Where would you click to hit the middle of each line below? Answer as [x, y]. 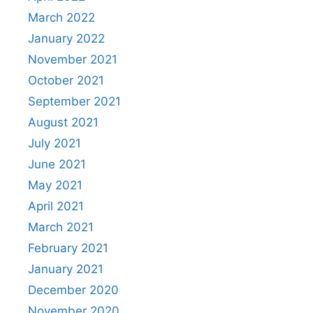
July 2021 [54, 143]
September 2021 [74, 101]
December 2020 [73, 290]
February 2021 [68, 248]
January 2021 [66, 269]
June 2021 [57, 164]
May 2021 [55, 185]
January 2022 [66, 38]
